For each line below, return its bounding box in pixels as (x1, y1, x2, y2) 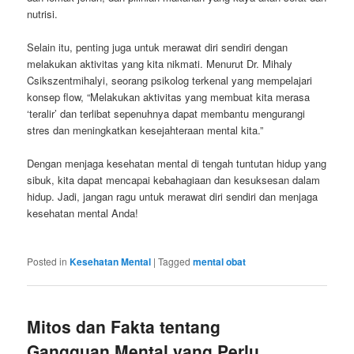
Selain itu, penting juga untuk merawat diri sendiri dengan (27, 39, 288, 55)
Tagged (158, 254, 191, 269)
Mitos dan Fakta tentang (27, 314, 221, 339)
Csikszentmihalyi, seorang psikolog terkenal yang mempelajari (27, 72, 313, 88)
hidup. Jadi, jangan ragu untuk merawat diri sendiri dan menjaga (27, 188, 318, 204)
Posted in (27, 254, 68, 269)
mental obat (193, 254, 247, 269)
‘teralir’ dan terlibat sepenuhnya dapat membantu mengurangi (27, 105, 306, 121)
